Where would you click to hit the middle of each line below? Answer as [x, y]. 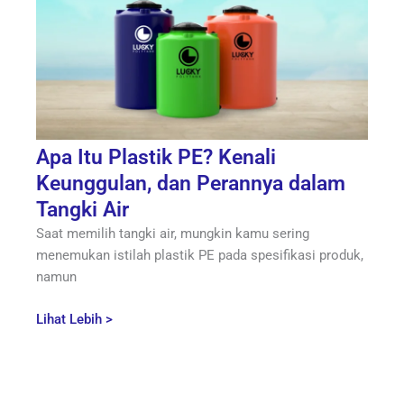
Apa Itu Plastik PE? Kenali [156, 158]
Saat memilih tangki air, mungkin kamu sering [173, 234]
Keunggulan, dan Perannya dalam [191, 184]
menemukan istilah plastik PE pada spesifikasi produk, [200, 256]
